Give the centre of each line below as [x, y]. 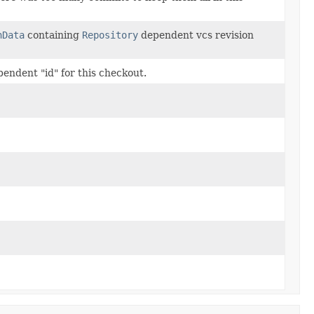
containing [53, 35]
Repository [110, 35]
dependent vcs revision [196, 35]
